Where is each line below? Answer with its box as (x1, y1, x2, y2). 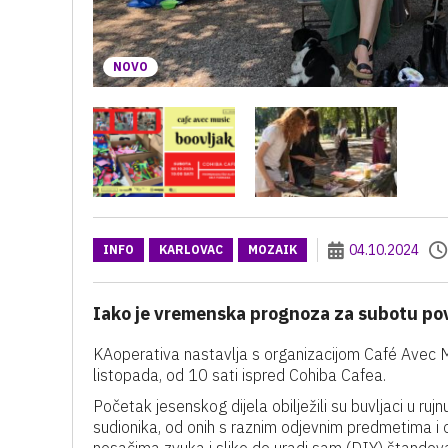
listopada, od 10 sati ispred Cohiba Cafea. (93, 365, 386, 385)
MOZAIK (248, 242, 297, 257)
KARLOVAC (159, 242, 223, 257)
